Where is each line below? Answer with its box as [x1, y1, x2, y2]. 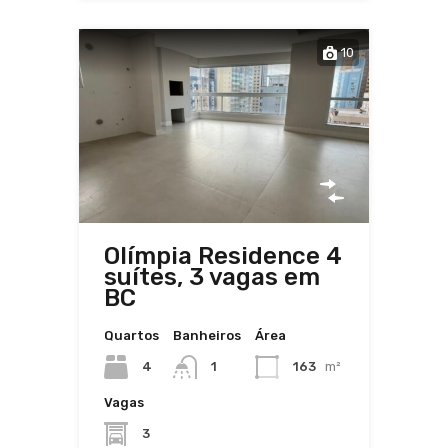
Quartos [104, 327, 159, 343]
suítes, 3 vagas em [104, 262, 320, 291]
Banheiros [173, 327, 241, 343]
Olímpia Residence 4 [104, 241, 342, 270]
